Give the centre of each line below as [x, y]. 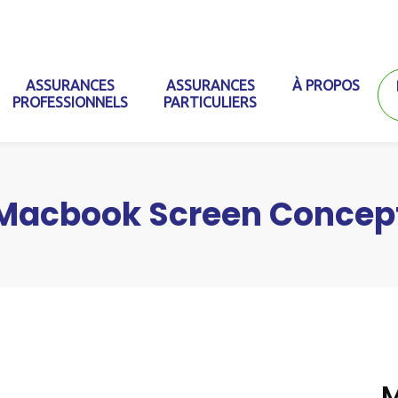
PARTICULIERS [211, 103]
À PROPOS [326, 86]
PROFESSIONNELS [71, 103]
